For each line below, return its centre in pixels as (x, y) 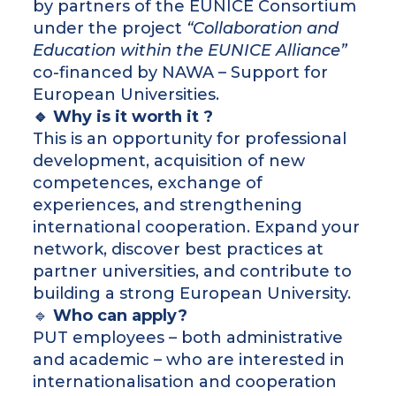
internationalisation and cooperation (185, 382)
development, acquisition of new (169, 161)
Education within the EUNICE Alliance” (190, 51)
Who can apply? (121, 316)
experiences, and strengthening (168, 206)
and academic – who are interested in (189, 360)
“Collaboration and (263, 29)
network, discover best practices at (179, 250)
